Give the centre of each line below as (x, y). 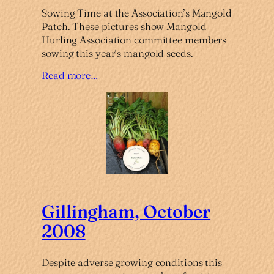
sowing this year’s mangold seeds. (117, 53)
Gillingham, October (126, 212)
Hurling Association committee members (134, 39)
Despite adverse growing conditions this (132, 263)
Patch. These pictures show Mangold (124, 26)
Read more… (70, 76)
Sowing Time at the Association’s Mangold (137, 13)
